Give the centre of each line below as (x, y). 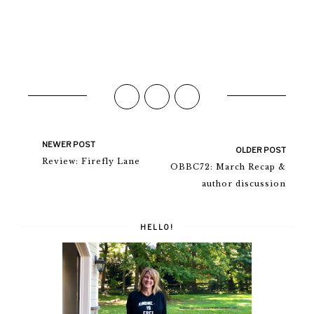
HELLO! (157, 227)
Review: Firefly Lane (91, 161)
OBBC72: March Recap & (228, 166)
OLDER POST (261, 150)
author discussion (244, 183)
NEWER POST (69, 144)
